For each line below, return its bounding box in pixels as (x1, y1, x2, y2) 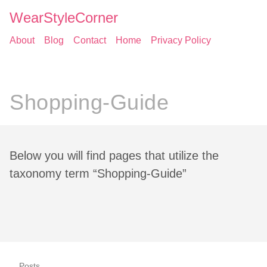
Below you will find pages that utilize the (10, 149, 219, 163)
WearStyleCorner (10, 10, 118, 26)
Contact (73, 35, 106, 45)
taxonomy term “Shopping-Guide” (10, 167, 187, 181)
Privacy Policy (151, 35, 211, 45)
